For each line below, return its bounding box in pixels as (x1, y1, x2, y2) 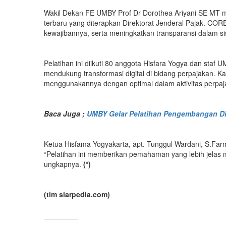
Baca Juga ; (44, 108, 87, 119)
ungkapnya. (44, 159, 83, 169)
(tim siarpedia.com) (44, 189, 110, 199)
